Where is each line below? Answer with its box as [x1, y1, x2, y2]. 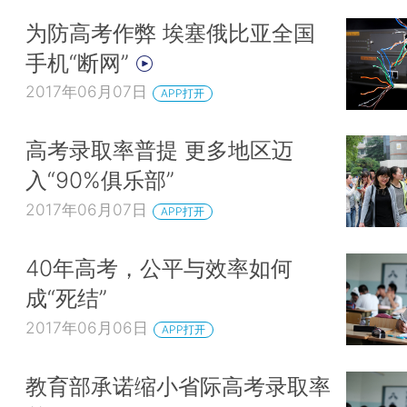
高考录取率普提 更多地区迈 [25, 136, 293, 164]
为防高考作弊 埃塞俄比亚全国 [25, 18, 315, 46]
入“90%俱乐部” [25, 166, 174, 194]
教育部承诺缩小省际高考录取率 [25, 372, 331, 400]
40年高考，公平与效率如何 [25, 254, 293, 283]
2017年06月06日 [25, 317, 148, 337]
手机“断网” [25, 48, 135, 76]
